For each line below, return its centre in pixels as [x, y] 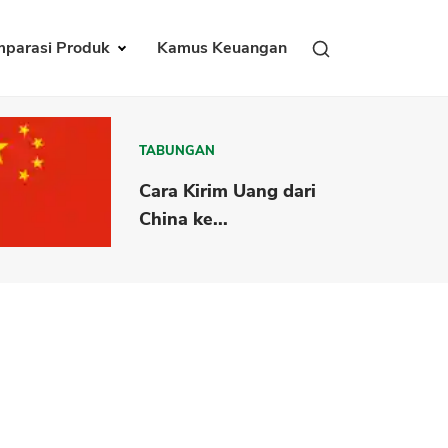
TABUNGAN [177, 150]
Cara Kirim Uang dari [228, 190]
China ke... [184, 218]
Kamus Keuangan [222, 48]
